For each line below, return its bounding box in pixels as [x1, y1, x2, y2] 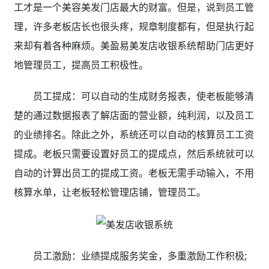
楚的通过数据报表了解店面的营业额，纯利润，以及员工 [13, 109, 254, 122]
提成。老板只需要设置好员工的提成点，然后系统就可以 [13, 147, 254, 161]
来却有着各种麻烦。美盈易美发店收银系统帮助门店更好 [13, 39, 254, 53]
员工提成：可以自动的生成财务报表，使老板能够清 [32, 89, 254, 103]
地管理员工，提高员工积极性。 [13, 58, 148, 72]
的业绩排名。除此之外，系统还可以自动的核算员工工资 [13, 128, 254, 142]
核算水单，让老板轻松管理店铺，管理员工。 [13, 186, 206, 199]
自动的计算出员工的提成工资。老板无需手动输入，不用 [13, 166, 254, 180]
